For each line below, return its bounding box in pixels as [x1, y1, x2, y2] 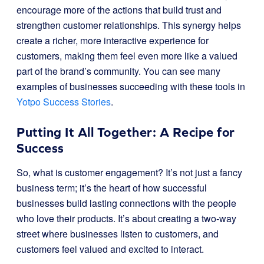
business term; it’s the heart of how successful [16, 181, 207, 194]
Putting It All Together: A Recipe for [16, 125, 235, 140]
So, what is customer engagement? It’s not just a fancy [16, 166, 242, 179]
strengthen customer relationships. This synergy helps [16, 18, 241, 32]
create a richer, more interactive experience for [16, 34, 209, 47]
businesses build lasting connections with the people [16, 196, 236, 210]
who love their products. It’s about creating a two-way [16, 212, 236, 225]
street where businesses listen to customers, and [16, 227, 219, 240]
